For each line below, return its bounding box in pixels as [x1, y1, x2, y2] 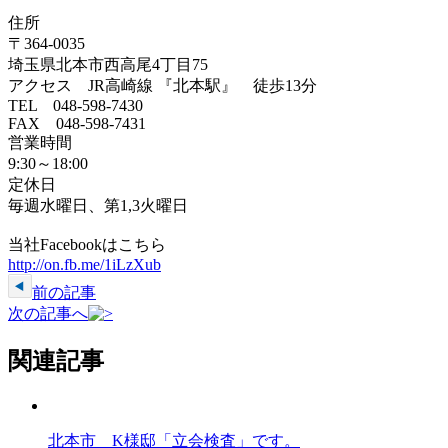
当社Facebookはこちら [8, 236, 166, 254]
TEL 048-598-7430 [8, 97, 143, 115]
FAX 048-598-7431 [8, 115, 146, 133]
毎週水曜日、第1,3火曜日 [8, 197, 188, 215]
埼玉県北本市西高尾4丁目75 [8, 56, 208, 74]
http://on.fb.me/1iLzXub [8, 256, 161, 274]
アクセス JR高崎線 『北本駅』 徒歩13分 [8, 77, 317, 95]
